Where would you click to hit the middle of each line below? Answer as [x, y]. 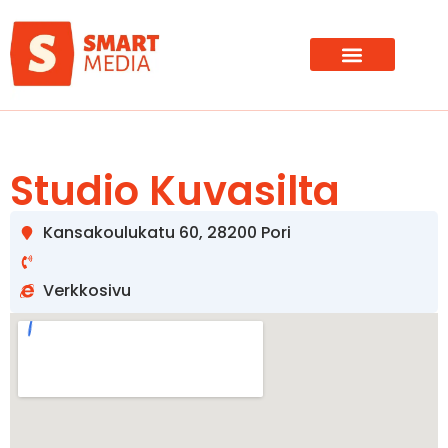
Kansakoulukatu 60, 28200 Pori [166, 232]
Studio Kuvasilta [175, 190]
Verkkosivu [86, 290]
